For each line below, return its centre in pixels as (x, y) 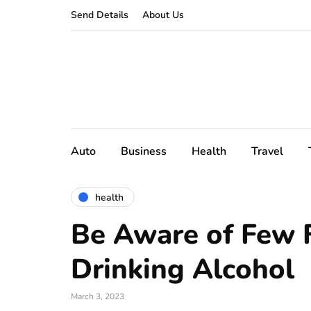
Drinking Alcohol (183, 269)
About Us (163, 15)
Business (144, 151)
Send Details (100, 15)
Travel (267, 151)
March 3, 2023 (98, 296)
